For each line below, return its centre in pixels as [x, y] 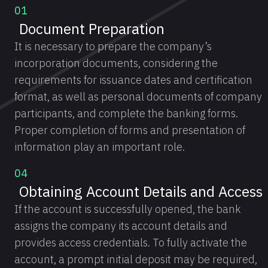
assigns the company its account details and [121, 226]
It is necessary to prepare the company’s [113, 46]
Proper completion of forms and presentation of [130, 130]
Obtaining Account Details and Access [141, 191]
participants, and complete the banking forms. [126, 113]
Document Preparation [92, 29]
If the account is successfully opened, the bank [127, 209]
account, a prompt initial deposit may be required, [136, 259]
